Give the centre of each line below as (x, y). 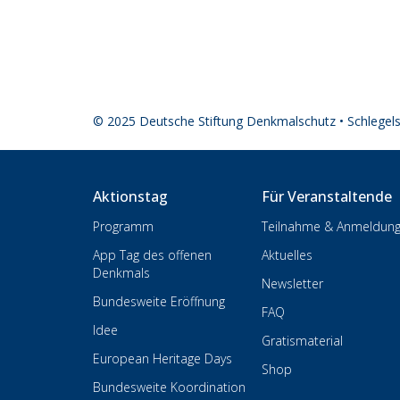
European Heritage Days (162, 358)
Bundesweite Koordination (169, 387)
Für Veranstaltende (327, 196)
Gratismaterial (303, 341)
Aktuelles (287, 255)
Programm (123, 226)
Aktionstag (130, 196)
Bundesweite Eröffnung (159, 301)
